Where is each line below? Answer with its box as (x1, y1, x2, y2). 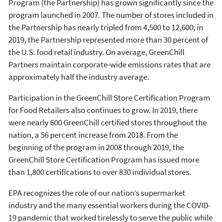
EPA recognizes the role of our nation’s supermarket (8, 187, 185, 198)
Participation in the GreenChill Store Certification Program (8, 92, 210, 103)
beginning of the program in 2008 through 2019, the (8, 141, 184, 153)
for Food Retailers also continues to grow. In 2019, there (8, 104, 198, 115)
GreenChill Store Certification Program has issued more (8, 154, 199, 165)
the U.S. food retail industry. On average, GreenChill (8, 46, 184, 57)
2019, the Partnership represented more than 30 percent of (8, 34, 208, 45)
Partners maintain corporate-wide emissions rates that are (8, 58, 211, 70)
